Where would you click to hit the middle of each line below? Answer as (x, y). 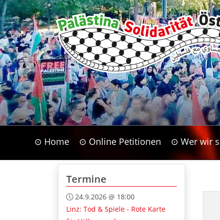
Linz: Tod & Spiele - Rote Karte (116, 209)
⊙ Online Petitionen (120, 142)
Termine (86, 179)
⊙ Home (52, 142)
